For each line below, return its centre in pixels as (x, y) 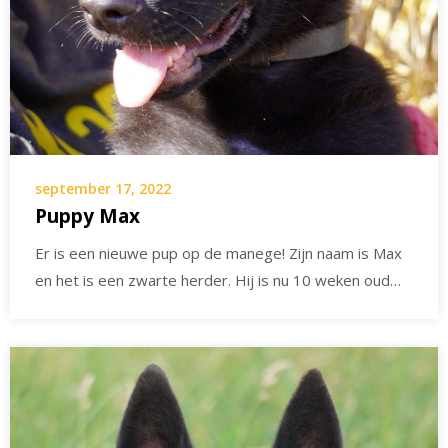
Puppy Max (87, 216)
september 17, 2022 (103, 189)
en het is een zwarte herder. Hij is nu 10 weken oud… (218, 280)
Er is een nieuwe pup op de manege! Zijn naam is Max (218, 253)
